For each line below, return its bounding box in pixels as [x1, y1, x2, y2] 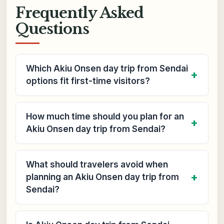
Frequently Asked [15, 4, 144, 22]
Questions [15, 20, 89, 38]
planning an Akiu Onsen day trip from [25, 171, 179, 182]
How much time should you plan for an [25, 111, 184, 121]
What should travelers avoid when [25, 159, 168, 169]
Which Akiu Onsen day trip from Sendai [25, 63, 188, 73]
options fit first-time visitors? [25, 75, 150, 86]
